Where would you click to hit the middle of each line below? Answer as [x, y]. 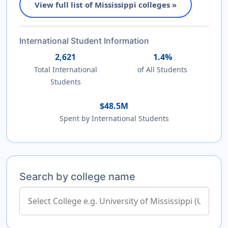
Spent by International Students [114, 118]
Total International [65, 69]
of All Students [163, 69]
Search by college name [77, 176]
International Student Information [84, 40]
